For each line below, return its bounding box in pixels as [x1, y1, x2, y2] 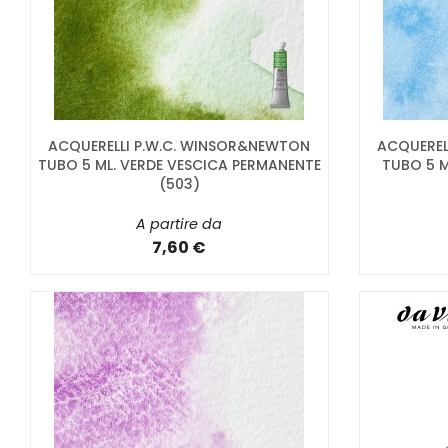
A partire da [136, 213, 223, 234]
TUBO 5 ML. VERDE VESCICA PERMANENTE [37, 154, 321, 175]
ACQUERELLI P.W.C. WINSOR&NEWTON [48, 135, 311, 156]
